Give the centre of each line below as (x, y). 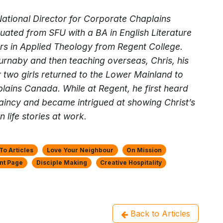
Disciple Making (61, 162)
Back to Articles (159, 213)
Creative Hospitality (131, 162)
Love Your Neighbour (80, 150)
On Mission (144, 150)
